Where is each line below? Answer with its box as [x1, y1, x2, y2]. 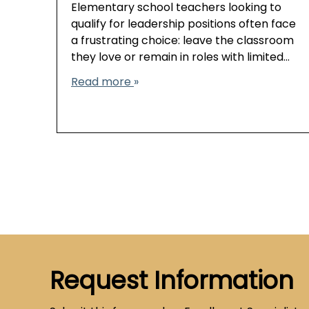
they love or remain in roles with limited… [71, 49, 290, 68]
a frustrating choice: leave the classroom [71, 32, 294, 51]
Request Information [50, 263, 294, 303]
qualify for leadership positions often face [71, 16, 296, 34]
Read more [71, 74, 134, 92]
